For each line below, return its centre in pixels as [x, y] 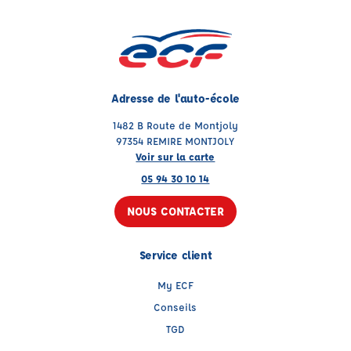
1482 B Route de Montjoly [175, 125]
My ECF [175, 285]
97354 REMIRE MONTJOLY [175, 141]
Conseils [175, 307]
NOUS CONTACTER [175, 212]
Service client [175, 255]
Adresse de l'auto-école [175, 99]
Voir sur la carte [175, 157]
